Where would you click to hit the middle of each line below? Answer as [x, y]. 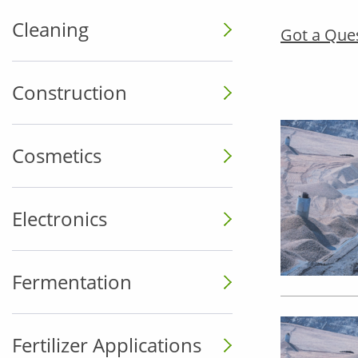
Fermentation [72, 282]
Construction [70, 92]
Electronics [60, 219]
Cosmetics [57, 155]
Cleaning [50, 29]
